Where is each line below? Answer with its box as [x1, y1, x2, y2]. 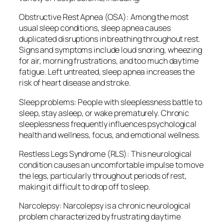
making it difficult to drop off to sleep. [19, 181, 150, 192]
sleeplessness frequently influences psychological [19, 118, 197, 129]
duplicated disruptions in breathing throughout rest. [19, 33, 201, 45]
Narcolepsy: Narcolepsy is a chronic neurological [19, 200, 191, 212]
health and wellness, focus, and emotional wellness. [19, 129, 201, 140]
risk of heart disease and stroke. [19, 77, 131, 89]
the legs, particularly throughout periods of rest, [19, 170, 187, 181]
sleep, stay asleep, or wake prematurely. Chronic [19, 107, 190, 118]
